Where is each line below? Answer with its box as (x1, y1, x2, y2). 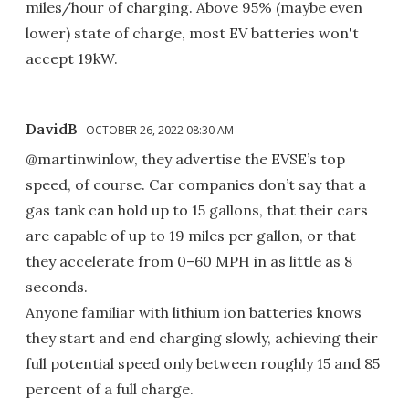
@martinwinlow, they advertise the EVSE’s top (26, 150, 345, 169)
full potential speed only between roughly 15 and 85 (26, 354, 380, 373)
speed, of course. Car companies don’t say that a (26, 175, 366, 194)
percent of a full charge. (26, 380, 194, 399)
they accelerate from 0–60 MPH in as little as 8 (26, 252, 352, 271)
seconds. (26, 278, 88, 297)
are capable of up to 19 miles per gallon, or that (26, 226, 356, 246)
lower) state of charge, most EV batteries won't (26, 24, 359, 43)
